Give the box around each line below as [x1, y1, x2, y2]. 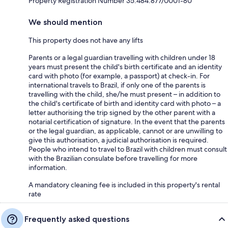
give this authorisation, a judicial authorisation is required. [28, 135, 209, 145]
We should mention [28, 17, 102, 27]
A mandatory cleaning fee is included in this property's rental [28, 180, 220, 189]
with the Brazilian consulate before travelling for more [28, 154, 197, 163]
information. [28, 163, 67, 172]
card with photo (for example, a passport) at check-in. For [28, 71, 210, 80]
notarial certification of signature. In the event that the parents [28, 117, 225, 126]
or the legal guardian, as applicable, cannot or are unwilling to [28, 126, 222, 135]
